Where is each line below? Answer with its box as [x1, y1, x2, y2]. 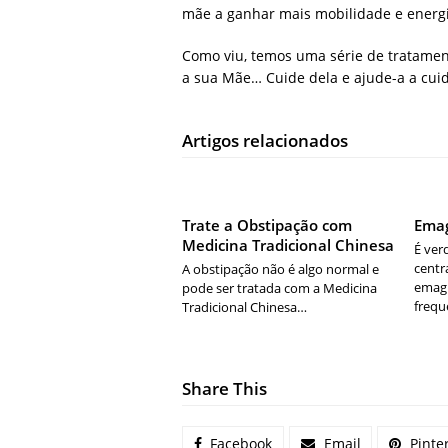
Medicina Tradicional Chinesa [182, 235, 394, 256]
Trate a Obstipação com [182, 215, 352, 236]
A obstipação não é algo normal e [182, 260, 379, 279]
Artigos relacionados [182, 129, 348, 153]
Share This [182, 377, 267, 401]
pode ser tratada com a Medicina [182, 279, 377, 298]
